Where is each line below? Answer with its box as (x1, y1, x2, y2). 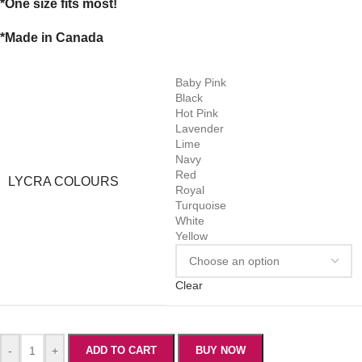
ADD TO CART (86, 344, 157, 357)
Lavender (175, 122, 224, 136)
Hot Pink (175, 107, 218, 120)
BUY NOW (196, 344, 246, 357)
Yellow (175, 229, 208, 243)
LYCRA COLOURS (8, 175, 119, 189)
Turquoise (175, 199, 226, 213)
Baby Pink (175, 76, 226, 90)
